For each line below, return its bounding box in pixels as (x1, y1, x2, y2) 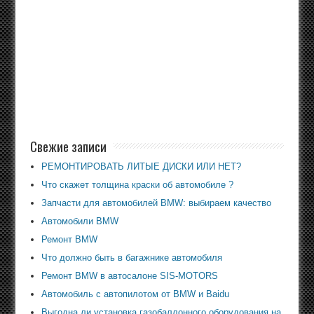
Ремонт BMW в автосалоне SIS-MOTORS (41, 271, 218, 282)
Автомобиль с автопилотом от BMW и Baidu (41, 289, 229, 300)
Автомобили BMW (41, 216, 118, 227)
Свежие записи (29, 136, 107, 156)
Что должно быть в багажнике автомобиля (41, 252, 222, 264)
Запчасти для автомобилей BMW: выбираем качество (41, 198, 271, 209)
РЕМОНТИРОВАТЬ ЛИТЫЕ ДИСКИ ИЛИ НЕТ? (41, 161, 241, 172)
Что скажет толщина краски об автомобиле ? (41, 179, 233, 191)
